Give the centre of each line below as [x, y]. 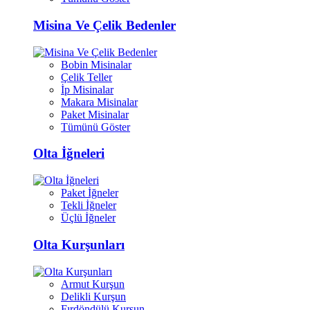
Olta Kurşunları [79, 244]
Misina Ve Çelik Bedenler [104, 26]
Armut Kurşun [93, 284]
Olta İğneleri [69, 154]
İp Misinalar [87, 89]
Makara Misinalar [99, 102]
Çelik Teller [86, 77]
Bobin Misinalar [96, 64]
